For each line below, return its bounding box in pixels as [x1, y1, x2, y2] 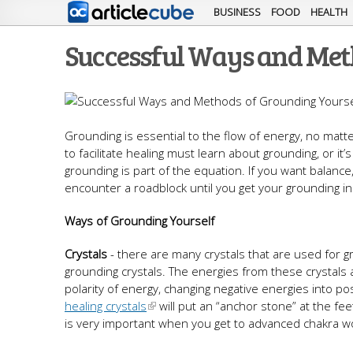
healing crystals [65, 298, 147, 314]
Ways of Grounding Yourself [65, 213, 214, 229]
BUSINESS [214, 5, 261, 19]
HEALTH [310, 5, 347, 19]
